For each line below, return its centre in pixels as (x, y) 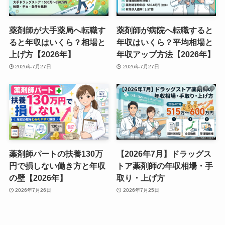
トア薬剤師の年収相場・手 (165, 166)
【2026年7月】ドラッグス (164, 154)
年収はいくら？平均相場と (165, 42)
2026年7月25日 (141, 190)
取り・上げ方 (141, 178)
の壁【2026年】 (38, 178)
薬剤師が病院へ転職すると (165, 30)
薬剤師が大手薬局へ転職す (57, 30)
